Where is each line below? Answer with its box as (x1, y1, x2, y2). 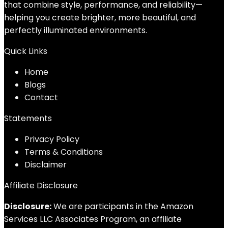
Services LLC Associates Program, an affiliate (4, 213, 182, 225)
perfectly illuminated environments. (4, 24, 147, 36)
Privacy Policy (24, 133, 79, 145)
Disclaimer (24, 159, 67, 170)
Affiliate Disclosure (4, 180, 78, 191)
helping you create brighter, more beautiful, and (4, 12, 196, 23)
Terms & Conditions (24, 146, 103, 158)
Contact (24, 92, 58, 103)
